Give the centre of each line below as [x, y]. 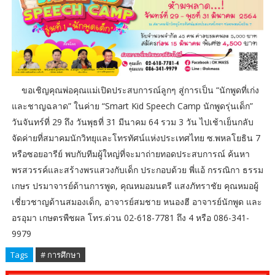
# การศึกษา [60, 254]
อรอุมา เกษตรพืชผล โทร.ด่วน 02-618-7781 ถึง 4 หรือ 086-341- [130, 217]
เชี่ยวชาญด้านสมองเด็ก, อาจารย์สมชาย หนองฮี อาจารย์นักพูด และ [137, 201]
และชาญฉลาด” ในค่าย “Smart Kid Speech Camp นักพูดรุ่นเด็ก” [132, 106]
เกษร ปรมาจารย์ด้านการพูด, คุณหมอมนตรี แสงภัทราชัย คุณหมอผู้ [135, 185]
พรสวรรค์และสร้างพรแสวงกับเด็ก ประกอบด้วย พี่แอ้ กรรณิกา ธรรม [137, 169]
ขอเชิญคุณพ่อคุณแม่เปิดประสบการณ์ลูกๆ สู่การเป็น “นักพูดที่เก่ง [140, 90]
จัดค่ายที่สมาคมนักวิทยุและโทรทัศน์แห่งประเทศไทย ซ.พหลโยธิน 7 [136, 137]
